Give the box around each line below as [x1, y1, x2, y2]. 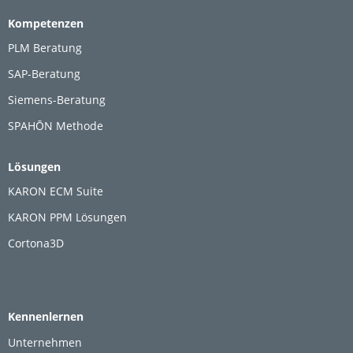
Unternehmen [8, 334, 82, 350]
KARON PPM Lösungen [8, 210, 127, 225]
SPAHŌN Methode [8, 117, 103, 133]
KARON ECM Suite [8, 184, 103, 199]
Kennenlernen [8, 308, 84, 324]
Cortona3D [8, 236, 64, 251]
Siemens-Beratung [8, 92, 106, 108]
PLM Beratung [8, 40, 82, 56]
